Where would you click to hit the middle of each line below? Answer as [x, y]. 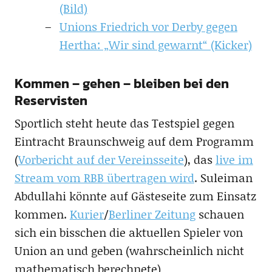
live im [234, 159]
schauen [219, 214]
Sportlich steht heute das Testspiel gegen [124, 123]
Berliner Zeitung [152, 214]
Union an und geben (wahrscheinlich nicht [129, 250]
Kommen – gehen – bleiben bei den [121, 83]
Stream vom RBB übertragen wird [104, 177]
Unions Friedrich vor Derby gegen [148, 26]
